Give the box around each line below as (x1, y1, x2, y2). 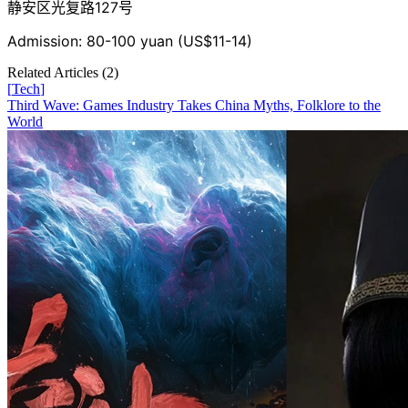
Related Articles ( (7, 64, 107, 80)
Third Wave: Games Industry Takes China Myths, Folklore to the (7, 97, 381, 113)
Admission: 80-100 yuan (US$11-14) (7, 31, 252, 50)
